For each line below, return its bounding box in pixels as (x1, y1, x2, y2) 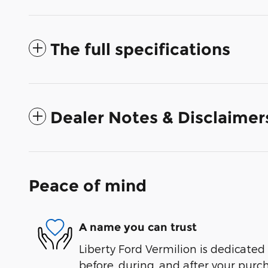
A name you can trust (79, 221, 197, 234)
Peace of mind (29, 175, 147, 196)
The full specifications (50, 39, 230, 59)
